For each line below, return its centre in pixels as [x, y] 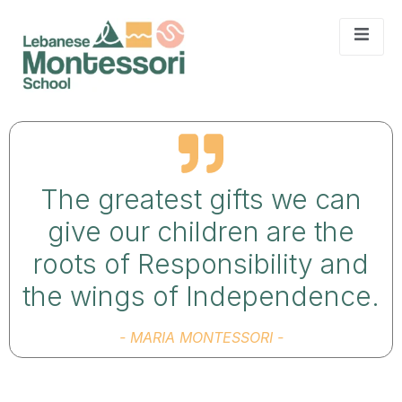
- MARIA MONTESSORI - [201, 338]
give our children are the [201, 232]
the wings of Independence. [201, 297]
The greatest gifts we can [201, 200]
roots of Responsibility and [201, 264]
